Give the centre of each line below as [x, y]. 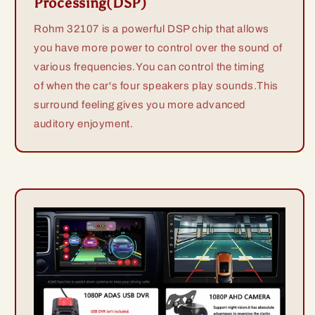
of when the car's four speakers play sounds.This [156, 86]
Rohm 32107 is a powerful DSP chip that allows [152, 29]
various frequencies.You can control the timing [149, 67]
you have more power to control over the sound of [158, 48]
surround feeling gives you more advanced [140, 105]
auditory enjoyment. [84, 124]
